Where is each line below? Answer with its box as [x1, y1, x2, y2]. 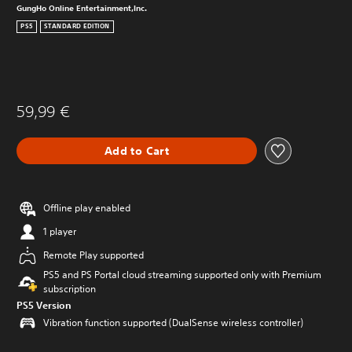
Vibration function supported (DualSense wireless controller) [43, 316, 303, 329]
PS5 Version [16, 299, 71, 311]
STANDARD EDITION [43, 22, 110, 31]
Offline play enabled [43, 201, 130, 214]
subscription [43, 282, 96, 295]
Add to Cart [104, 143, 170, 158]
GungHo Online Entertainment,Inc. [16, 2, 147, 13]
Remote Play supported [43, 248, 144, 262]
